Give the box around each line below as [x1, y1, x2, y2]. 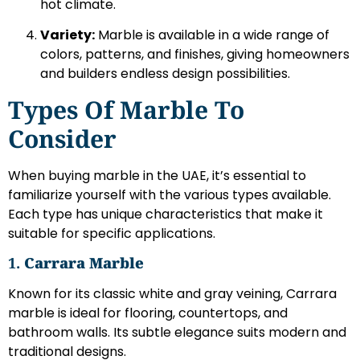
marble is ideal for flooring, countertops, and [8, 304, 288, 323]
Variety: [40, 26, 95, 45]
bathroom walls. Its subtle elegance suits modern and [8, 323, 346, 342]
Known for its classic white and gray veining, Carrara [8, 284, 337, 304]
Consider [8, 121, 117, 155]
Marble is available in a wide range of [95, 26, 329, 45]
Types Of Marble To [8, 92, 244, 126]
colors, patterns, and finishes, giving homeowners [40, 45, 350, 64]
